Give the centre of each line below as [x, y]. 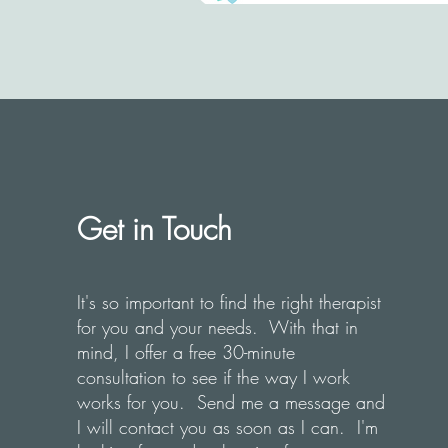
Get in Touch [154, 229]
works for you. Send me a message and [230, 402]
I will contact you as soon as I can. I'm [227, 427]
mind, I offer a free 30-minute [185, 352]
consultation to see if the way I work [213, 377]
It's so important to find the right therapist [228, 302]
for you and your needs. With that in [217, 327]
